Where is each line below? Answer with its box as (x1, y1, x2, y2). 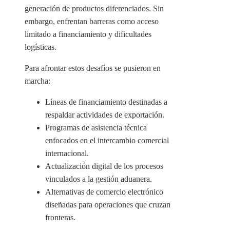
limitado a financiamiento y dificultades (25, 30, 151, 39)
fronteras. (45, 213, 75, 222)
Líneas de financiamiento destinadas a (45, 98, 167, 107)
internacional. (45, 149, 89, 158)
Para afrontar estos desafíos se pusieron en (25, 64, 161, 73)
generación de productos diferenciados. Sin (25, 4, 164, 13)
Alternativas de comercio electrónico (45, 187, 163, 197)
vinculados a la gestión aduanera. (45, 175, 152, 184)
